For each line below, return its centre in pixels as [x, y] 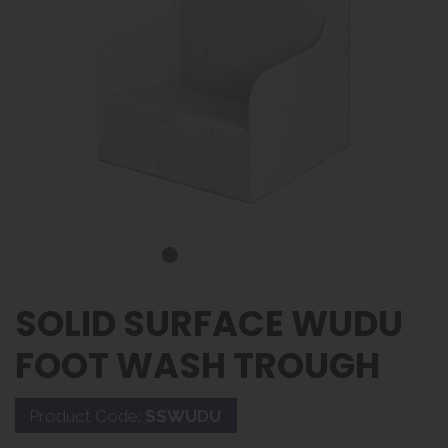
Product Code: [87, 416]
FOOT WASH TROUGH [197, 365]
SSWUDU [183, 416]
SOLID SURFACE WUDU [209, 323]
